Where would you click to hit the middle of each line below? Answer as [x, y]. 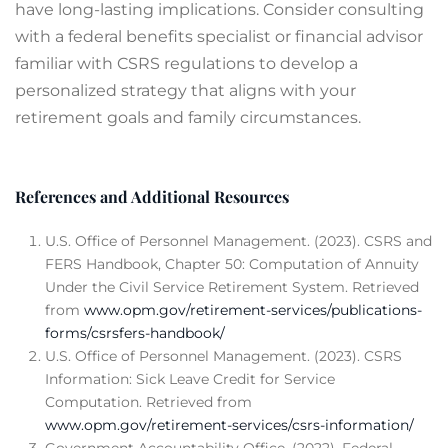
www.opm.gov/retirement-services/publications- [253, 310]
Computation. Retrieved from [148, 402]
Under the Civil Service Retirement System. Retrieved [232, 287]
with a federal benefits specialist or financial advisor [219, 36]
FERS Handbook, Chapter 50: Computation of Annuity [232, 264]
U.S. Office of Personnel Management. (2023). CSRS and [238, 241]
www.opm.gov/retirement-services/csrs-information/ [229, 425]
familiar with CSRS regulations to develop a [186, 63]
